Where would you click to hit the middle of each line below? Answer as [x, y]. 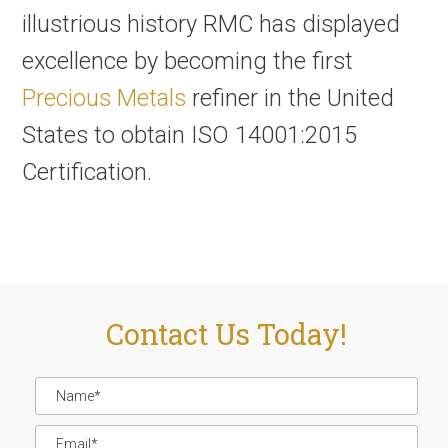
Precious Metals [104, 98]
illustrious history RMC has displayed [211, 24]
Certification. [87, 172]
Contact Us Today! [226, 334]
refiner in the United [290, 98]
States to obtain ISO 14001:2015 [190, 135]
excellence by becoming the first [188, 61]
